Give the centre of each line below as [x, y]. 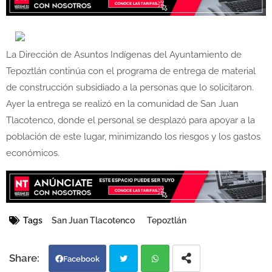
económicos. [34, 153]
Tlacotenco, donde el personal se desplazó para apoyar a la [131, 121]
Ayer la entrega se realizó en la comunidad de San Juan [122, 104]
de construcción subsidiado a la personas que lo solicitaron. [131, 88]
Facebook [81, 259]
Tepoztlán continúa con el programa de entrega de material [131, 71]
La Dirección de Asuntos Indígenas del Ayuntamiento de [124, 55]
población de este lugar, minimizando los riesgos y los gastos [133, 137]
